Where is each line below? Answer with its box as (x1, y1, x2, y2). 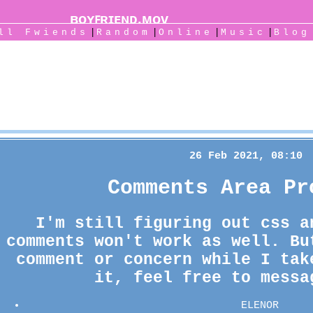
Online (158, 27, 213, 38)
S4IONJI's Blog (88, 67, 225, 86)
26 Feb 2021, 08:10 (189, 150, 303, 163)
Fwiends (24, 27, 89, 38)
